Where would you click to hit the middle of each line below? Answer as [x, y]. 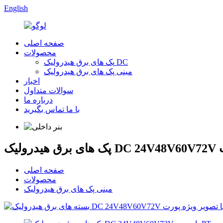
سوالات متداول [49, 90]
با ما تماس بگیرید [52, 109]
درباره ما [38, 100]
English [16, 8]
